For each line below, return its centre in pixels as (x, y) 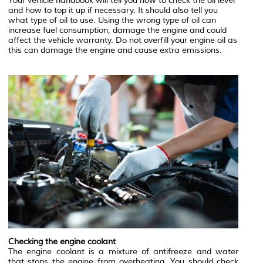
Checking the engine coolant (62, 242)
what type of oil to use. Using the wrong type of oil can (112, 21)
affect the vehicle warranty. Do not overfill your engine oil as (123, 41)
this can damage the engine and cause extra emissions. (115, 50)
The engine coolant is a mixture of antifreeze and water (123, 252)
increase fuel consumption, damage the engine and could (117, 31)
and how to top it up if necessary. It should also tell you (113, 11)
